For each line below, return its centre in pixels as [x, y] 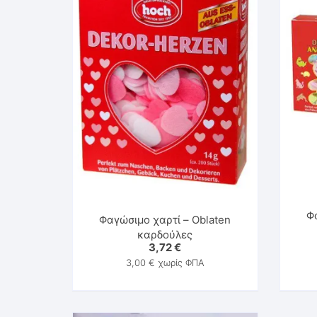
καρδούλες [165, 235]
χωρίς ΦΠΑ [179, 263]
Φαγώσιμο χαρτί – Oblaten [165, 220]
